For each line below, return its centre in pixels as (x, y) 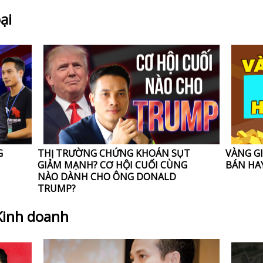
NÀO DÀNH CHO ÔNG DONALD (107, 177)
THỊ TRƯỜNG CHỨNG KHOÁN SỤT (114, 154)
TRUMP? (57, 189)
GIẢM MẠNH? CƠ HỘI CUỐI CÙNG (113, 165)
